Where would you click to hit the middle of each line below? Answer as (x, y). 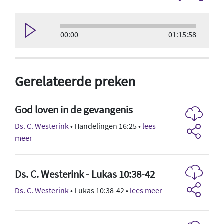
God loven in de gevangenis (74, 110)
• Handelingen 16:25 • (106, 126)
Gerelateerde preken (75, 81)
